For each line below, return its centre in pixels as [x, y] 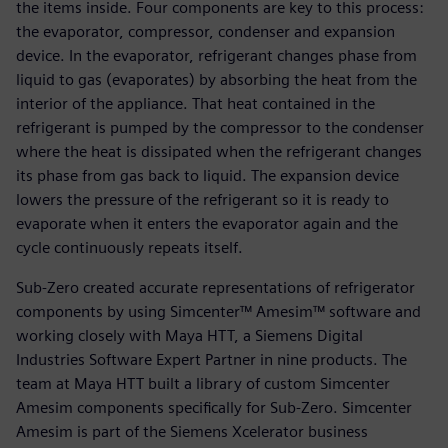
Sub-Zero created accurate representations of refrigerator [215, 288]
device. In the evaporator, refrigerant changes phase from [216, 56]
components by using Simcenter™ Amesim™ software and [218, 312]
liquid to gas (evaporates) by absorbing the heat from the [216, 80]
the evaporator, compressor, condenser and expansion [205, 32]
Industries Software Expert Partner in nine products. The [211, 360]
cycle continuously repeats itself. [129, 248]
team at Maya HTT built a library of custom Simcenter [203, 384]
